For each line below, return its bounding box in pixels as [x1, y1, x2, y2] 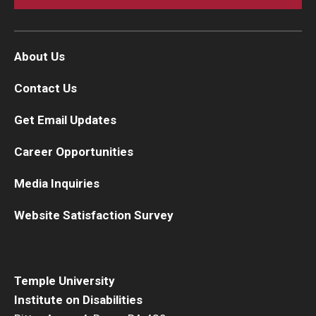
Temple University [14, 273, 115, 288]
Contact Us [14, 80, 77, 95]
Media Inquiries [14, 176, 99, 190]
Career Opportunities [14, 144, 133, 159]
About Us [14, 49, 65, 63]
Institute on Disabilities [14, 292, 142, 307]
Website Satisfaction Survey [14, 207, 174, 222]
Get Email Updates [14, 112, 116, 127]
